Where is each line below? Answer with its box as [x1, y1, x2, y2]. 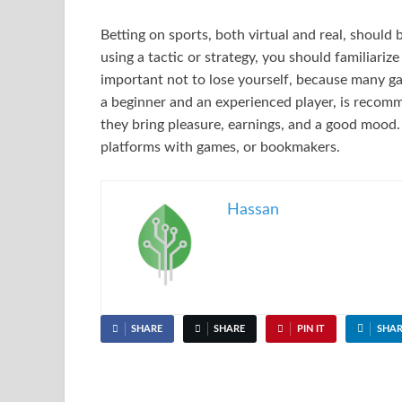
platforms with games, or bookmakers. [100, 139, 344, 154]
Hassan [227, 201, 279, 218]
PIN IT [296, 323, 325, 334]
